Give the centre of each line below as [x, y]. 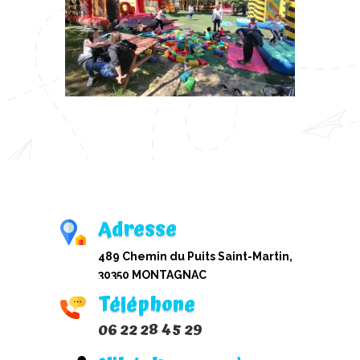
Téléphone [146, 305]
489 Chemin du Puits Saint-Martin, [195, 257]
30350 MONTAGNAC [152, 275]
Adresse [137, 230]
